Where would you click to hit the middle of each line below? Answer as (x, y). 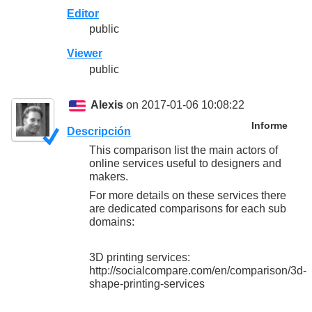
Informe (269, 126)
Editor (83, 14)
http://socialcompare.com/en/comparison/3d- (198, 270)
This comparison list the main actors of (184, 150)
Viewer (85, 54)
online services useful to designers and (185, 163)
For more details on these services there (188, 195)
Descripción (99, 131)
